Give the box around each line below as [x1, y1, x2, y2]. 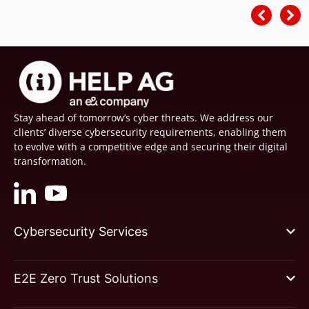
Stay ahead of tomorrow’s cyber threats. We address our [14, 111, 273, 125]
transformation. [14, 154, 86, 168]
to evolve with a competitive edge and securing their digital [14, 140, 288, 154]
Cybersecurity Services [14, 224, 148, 239]
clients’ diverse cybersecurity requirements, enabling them [14, 126, 286, 139]
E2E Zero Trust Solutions [14, 271, 158, 286]
